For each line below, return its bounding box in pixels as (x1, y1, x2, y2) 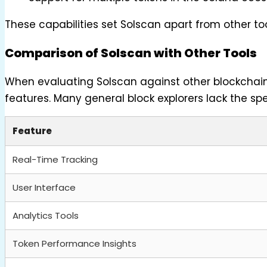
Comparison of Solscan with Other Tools (5, 44, 257, 61)
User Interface (13, 181, 76, 194)
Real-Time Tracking (13, 153, 98, 166)
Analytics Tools (13, 209, 79, 222)
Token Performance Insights (13, 237, 136, 250)
